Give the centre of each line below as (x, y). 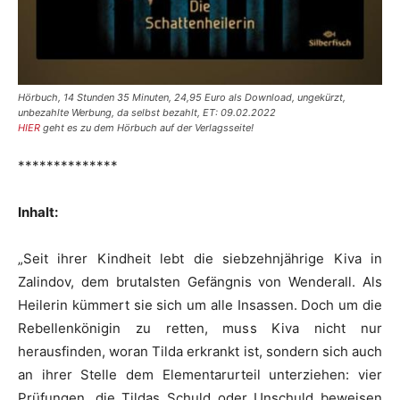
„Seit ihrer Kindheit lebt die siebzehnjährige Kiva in (200, 258)
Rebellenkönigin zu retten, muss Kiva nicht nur (200, 328)
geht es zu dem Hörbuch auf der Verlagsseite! (148, 128)
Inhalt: (38, 212)
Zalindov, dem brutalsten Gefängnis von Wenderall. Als (200, 282)
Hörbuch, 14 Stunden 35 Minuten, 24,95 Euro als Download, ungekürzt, (182, 97)
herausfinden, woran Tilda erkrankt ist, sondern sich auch (200, 351)
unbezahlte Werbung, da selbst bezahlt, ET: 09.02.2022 (147, 112)
